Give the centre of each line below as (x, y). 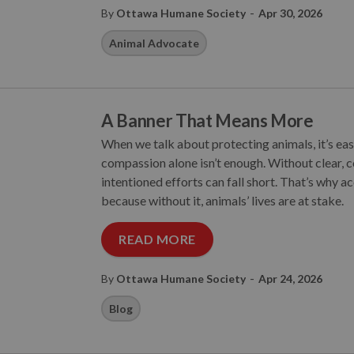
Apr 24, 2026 (290, 279)
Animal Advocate (154, 43)
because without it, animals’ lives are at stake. (222, 200)
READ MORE (157, 239)
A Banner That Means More (207, 121)
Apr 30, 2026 (290, 13)
